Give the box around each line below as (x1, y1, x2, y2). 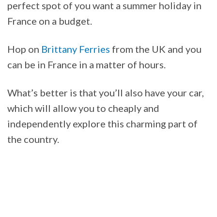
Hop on (7, 43, 41, 55)
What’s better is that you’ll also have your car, (7, 86, 204, 98)
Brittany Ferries (41, 43, 110, 55)
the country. (7, 133, 59, 145)
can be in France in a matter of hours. (7, 58, 166, 70)
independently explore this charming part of (7, 117, 198, 129)
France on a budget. (7, 15, 92, 27)
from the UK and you (110, 43, 201, 55)
